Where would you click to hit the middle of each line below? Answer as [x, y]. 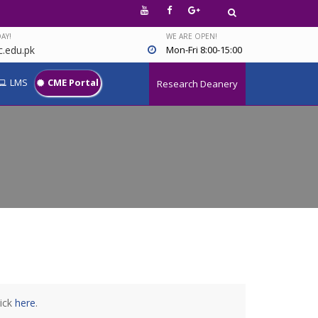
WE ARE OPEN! [192, 36]
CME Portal [73, 82]
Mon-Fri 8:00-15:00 [204, 50]
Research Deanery [197, 83]
